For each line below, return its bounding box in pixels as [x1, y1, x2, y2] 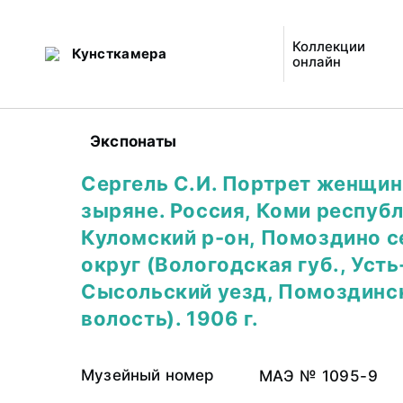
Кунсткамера [71, 45, 166, 62]
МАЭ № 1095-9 [259, 367, 379, 385]
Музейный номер [81, 366, 215, 384]
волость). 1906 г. [81, 307, 259, 330]
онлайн [292, 53, 342, 70]
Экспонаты [90, 132, 177, 150]
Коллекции [292, 38, 366, 55]
